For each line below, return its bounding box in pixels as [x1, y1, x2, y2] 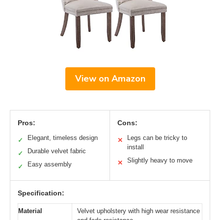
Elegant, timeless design [27, 134, 98, 142]
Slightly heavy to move [127, 157, 192, 165]
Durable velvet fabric [27, 147, 86, 155]
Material [18, 207, 42, 215]
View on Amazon [75, 73, 145, 85]
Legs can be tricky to [127, 134, 187, 142]
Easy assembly [27, 161, 72, 168]
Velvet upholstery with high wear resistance [77, 207, 200, 215]
